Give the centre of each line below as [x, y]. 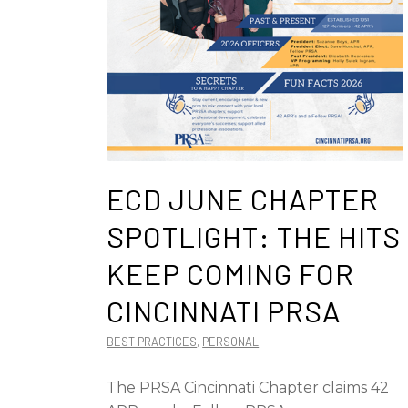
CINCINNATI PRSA [224, 311]
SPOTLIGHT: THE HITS [254, 236]
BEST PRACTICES [152, 342]
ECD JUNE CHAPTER [243, 199]
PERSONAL [231, 342]
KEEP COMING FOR [231, 273]
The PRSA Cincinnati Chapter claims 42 [248, 388]
